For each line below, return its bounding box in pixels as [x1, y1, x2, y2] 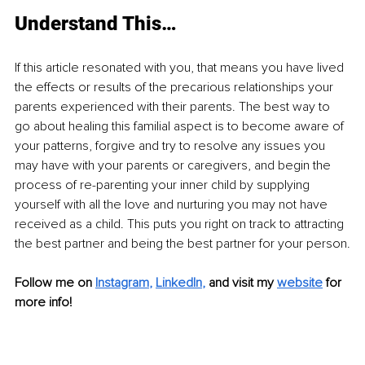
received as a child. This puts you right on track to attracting [15, 215, 347, 232]
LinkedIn [156, 274, 202, 291]
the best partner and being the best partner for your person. [15, 235, 350, 252]
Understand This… [15, 11, 177, 35]
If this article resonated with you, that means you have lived [15, 59, 347, 76]
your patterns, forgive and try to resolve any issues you [15, 137, 328, 154]
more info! [15, 293, 72, 310]
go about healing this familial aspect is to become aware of [15, 117, 347, 134]
